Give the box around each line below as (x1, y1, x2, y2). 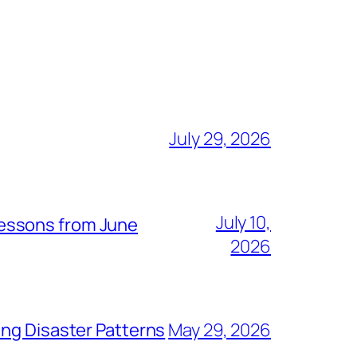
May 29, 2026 (168, 317, 271, 342)
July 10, (215, 210, 271, 234)
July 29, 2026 (169, 126, 271, 151)
